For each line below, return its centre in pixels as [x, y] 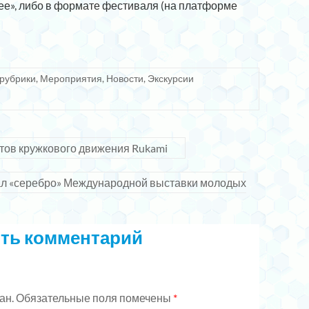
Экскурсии [171, 78]
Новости [125, 78]
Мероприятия [71, 78]
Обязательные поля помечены [94, 298]
